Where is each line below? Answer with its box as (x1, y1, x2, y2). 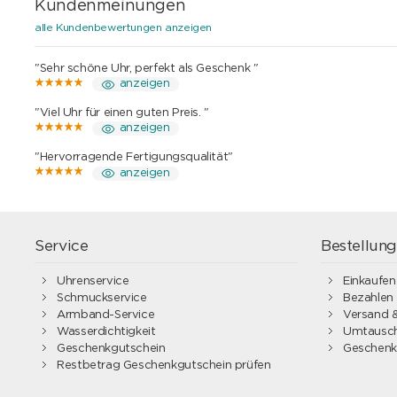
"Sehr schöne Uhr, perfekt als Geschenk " (35, 62, 259, 74)
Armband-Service (57, 308, 155, 321)
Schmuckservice (57, 292, 147, 304)
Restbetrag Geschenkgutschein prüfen (57, 359, 271, 371)
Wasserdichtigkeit (57, 325, 156, 338)
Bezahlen (342, 292, 393, 304)
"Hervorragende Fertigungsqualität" (35, 152, 233, 164)
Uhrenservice (57, 275, 129, 287)
